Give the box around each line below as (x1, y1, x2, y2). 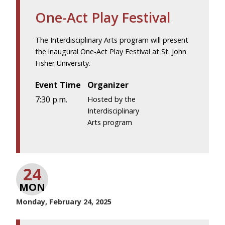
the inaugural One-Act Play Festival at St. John (35, 46, 186, 56)
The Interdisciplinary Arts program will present (35, 35, 188, 45)
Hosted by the (87, 94, 136, 104)
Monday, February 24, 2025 (16, 196, 111, 206)
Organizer (87, 79, 129, 90)
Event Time (35, 79, 81, 90)
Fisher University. (35, 58, 90, 68)
